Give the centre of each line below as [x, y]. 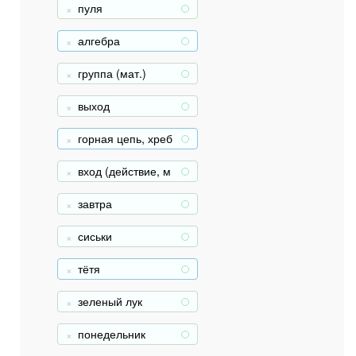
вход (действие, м [124, 171]
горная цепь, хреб [125, 138]
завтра [95, 203]
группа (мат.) [112, 73]
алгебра [99, 41]
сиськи [95, 236]
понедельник [112, 334]
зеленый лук [110, 301]
